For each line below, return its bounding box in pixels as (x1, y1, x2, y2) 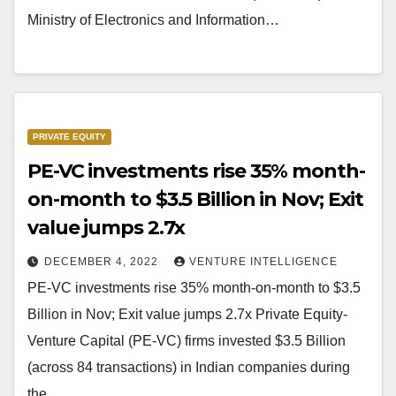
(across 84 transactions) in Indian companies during (27, 359, 350, 375)
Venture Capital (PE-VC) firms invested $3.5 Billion (27, 332, 346, 348)
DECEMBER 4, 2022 (44, 255, 162, 268)
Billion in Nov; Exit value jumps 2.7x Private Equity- (27, 306, 347, 322)
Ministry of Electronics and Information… (27, 11, 279, 27)
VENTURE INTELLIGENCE (189, 255, 338, 268)
